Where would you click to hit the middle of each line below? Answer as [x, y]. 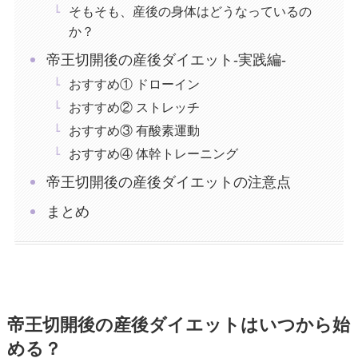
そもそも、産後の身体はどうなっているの [191, 12]
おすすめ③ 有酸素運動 [135, 131]
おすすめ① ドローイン [135, 84]
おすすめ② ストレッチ [135, 107]
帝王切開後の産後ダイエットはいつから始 [178, 325]
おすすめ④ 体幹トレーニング [154, 154]
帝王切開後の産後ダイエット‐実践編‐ [167, 60]
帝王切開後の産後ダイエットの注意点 [169, 183]
